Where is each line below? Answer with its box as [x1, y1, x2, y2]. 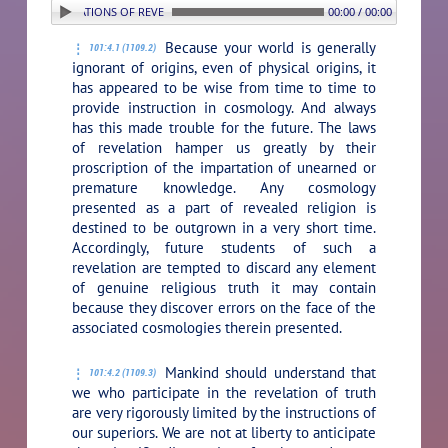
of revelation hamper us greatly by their [72, 137, 376, 157]
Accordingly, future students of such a [72, 237, 376, 257]
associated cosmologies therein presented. [72, 317, 343, 337]
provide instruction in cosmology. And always [72, 97, 376, 117]
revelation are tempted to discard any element [72, 257, 376, 277]
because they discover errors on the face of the [72, 297, 376, 317]
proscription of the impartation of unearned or [72, 157, 376, 177]
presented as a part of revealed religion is [72, 197, 376, 217]
